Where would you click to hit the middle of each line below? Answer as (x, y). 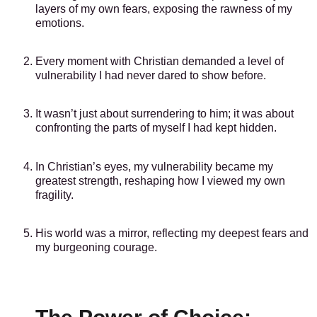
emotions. (60, 23)
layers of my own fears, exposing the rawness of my (164, 8)
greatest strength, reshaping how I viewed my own (160, 180)
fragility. (54, 195)
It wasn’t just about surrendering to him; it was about (165, 114)
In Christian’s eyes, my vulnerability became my (154, 166)
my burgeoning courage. (96, 248)
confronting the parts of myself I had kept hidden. (156, 128)
